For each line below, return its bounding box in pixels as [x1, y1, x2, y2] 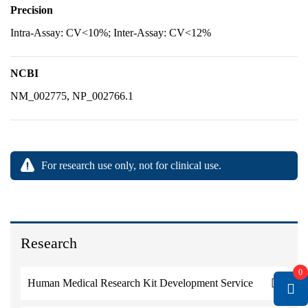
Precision [10, 4, 53, 16]
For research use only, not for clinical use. [41, 159, 221, 171]
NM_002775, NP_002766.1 [10, 90, 133, 102]
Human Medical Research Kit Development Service [27, 277, 253, 289]
